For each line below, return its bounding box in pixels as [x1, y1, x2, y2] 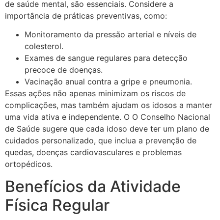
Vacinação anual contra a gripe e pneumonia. [25, 77, 192, 87]
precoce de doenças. [25, 65, 103, 75]
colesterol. [25, 41, 63, 52]
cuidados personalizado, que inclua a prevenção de [5, 136, 196, 146]
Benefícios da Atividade [5, 176, 181, 196]
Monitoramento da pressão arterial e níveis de [25, 29, 196, 40]
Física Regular [5, 195, 110, 215]
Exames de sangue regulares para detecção [25, 53, 188, 63]
